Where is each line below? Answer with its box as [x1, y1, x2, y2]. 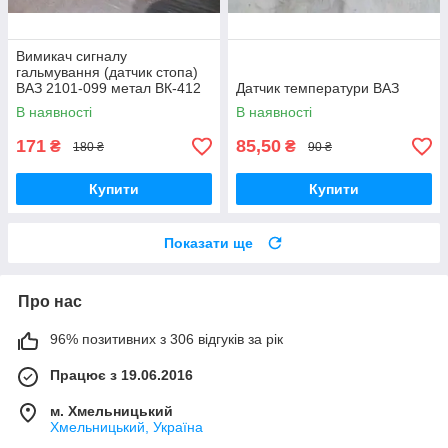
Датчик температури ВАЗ [236, 80, 399, 97]
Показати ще [164, 235, 253, 252]
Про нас [18, 293, 82, 311]
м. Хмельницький [50, 403, 173, 420]
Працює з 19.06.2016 [50, 367, 193, 384]
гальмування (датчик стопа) [16, 64, 198, 81]
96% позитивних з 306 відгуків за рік [50, 331, 283, 348]
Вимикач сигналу [16, 48, 127, 65]
